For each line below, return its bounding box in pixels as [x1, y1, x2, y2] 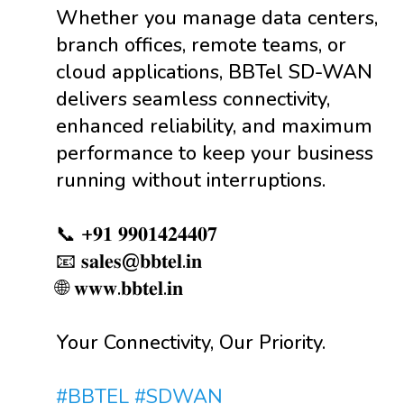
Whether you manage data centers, [56, 5, 378, 32]
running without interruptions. [56, 167, 326, 194]
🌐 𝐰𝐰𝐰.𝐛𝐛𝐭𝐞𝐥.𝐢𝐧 [56, 275, 183, 302]
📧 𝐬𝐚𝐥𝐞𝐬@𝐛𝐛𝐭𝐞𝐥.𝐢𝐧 [56, 248, 202, 275]
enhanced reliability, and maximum [56, 113, 372, 140]
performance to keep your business [56, 140, 373, 167]
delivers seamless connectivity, [56, 86, 330, 113]
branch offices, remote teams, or [56, 32, 346, 59]
